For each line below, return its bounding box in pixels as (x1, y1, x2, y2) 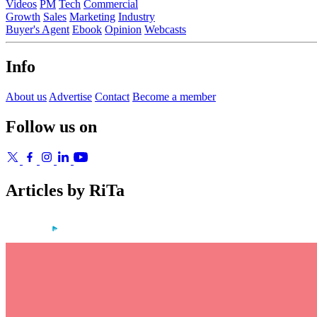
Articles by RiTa (6, 181, 125, 200)
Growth (6, 10, 40, 23)
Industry (118, 10, 155, 23)
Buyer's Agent (6, 23, 69, 35)
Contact (95, 90, 129, 103)
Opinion (105, 23, 142, 35)
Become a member (132, 90, 216, 103)
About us (6, 90, 47, 103)
